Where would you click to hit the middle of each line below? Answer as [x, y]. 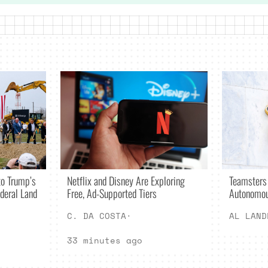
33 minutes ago [105, 240]
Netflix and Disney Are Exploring [126, 180]
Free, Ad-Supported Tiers [112, 193]
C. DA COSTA [97, 216]
